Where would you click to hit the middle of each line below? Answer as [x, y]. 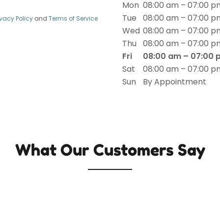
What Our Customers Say [110, 150]
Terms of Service [73, 18]
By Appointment [175, 82]
